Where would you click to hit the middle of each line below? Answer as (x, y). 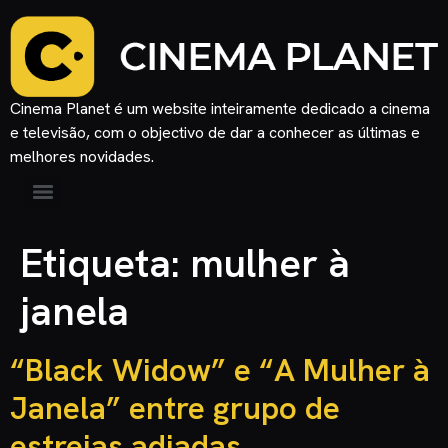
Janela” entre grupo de (175, 407)
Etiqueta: (105, 262)
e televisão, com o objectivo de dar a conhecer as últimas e (215, 132)
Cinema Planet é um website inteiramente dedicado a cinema (220, 108)
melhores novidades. (82, 156)
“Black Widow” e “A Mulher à (220, 369)
